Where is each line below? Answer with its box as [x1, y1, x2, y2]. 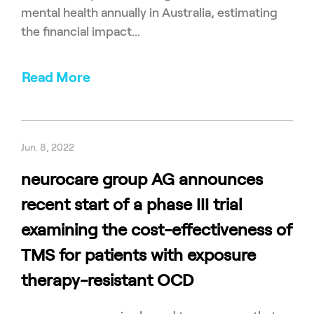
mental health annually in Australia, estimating [21, 5, 278, 20]
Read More [22, 69, 90, 85]
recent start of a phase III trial [21, 194, 243, 214]
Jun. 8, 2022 [21, 141, 74, 153]
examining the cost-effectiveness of [21, 219, 292, 239]
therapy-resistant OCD [21, 270, 193, 289]
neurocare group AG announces [21, 169, 263, 189]
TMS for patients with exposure [21, 245, 256, 264]
